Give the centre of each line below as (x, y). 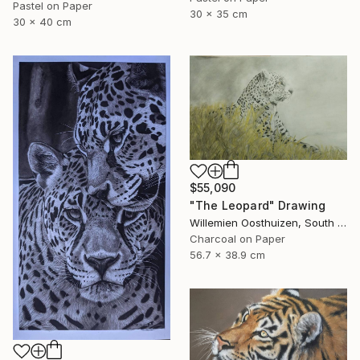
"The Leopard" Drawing (258, 206)
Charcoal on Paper (237, 239)
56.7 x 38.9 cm (227, 255)
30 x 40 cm (42, 22)
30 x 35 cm (219, 14)
